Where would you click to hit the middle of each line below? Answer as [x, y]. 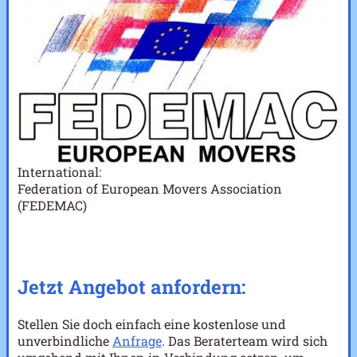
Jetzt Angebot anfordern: [131, 286]
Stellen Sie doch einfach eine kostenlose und [151, 324]
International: [59, 172]
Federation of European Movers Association [149, 189]
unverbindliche [65, 340]
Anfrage [137, 340]
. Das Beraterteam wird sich [244, 340]
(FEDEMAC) [52, 206]
